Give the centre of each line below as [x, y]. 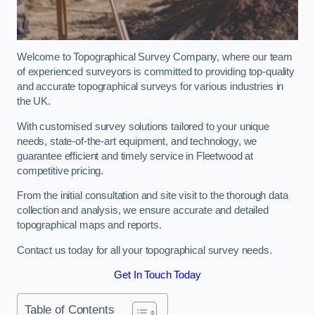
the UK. [34, 102]
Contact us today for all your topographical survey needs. [144, 250]
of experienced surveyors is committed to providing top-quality [156, 72]
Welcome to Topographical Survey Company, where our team [155, 57]
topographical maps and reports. [89, 225]
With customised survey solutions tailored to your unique [143, 126]
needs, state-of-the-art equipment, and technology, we [137, 141]
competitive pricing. [60, 171]
